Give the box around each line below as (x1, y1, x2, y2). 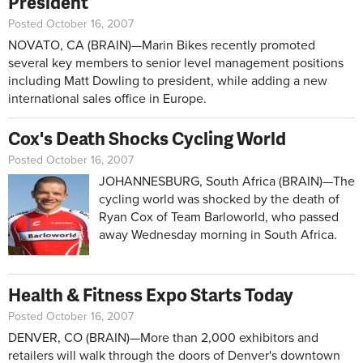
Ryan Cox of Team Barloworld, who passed (99, 208, 339, 225)
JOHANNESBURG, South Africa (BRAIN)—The (99, 173, 355, 190)
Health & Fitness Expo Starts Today (8, 281, 293, 307)
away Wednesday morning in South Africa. (99, 226, 337, 243)
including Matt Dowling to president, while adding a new (8, 72, 327, 89)
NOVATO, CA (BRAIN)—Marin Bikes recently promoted (8, 36, 315, 53)
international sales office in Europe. (8, 90, 207, 107)
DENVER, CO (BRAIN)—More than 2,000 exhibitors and (8, 329, 318, 346)
